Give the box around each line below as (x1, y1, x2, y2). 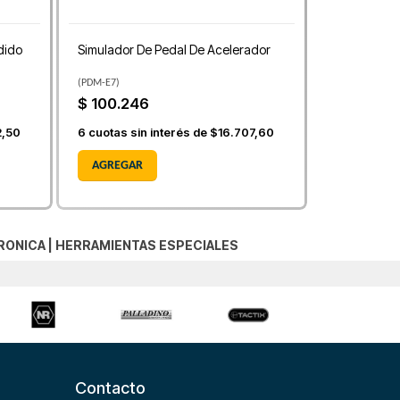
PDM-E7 (81, 78, 116, 89)
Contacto (74, 378, 146, 398)
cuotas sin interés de (86, 124, 210, 139)
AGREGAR (92, 158, 143, 172)
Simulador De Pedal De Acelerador (78, 42, 271, 58)
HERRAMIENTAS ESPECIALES (55, 237, 238, 254)
